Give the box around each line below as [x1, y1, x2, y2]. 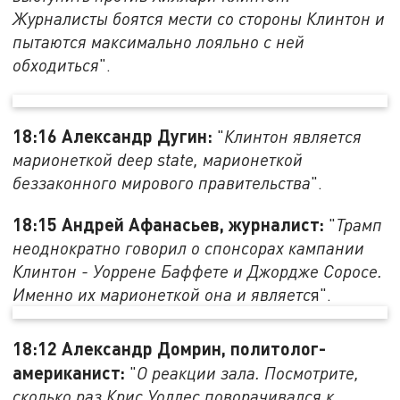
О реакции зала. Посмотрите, [137, 362, 360, 383]
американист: [12, 361, 130, 383]
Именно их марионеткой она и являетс [12, 284, 312, 305]
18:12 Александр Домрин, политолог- [12, 337, 327, 359]
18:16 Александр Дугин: [12, 125, 218, 147]
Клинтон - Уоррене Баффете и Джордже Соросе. [12, 261, 383, 282]
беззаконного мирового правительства [12, 172, 312, 194]
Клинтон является [224, 126, 362, 147]
